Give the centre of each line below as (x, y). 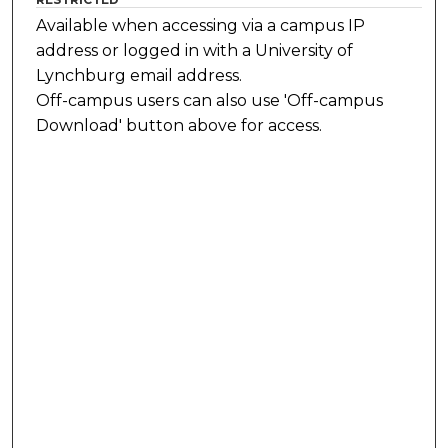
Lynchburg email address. (139, 75)
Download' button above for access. (179, 125)
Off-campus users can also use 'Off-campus (210, 100)
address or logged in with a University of (195, 50)
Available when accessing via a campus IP (201, 25)
